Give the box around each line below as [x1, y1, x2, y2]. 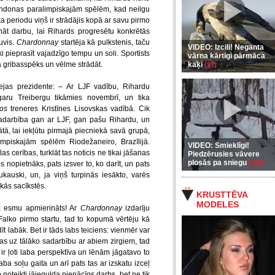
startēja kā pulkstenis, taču [58, 38, 150, 47]
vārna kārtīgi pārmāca [188, 52, 265, 60]
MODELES [196, 199, 239, 209]
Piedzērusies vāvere [188, 150, 260, 158]
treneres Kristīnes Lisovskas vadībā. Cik [7, 104, 150, 113]
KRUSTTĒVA [196, 190, 247, 199]
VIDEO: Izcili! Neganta [188, 43, 264, 52]
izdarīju [122, 204, 150, 212]
